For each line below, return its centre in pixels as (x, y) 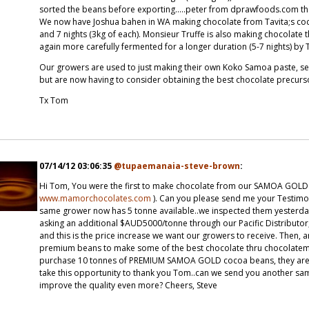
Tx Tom (54, 100)
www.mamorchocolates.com (96, 198)
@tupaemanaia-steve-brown (177, 166)
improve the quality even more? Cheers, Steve (129, 285)
